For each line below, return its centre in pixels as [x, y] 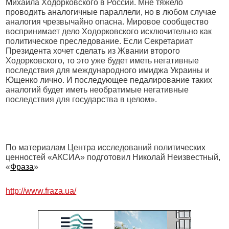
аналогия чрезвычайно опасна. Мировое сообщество [107, 22]
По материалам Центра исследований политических [106, 147]
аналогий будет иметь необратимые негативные [97, 90]
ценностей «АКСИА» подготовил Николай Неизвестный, [113, 157]
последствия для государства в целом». [82, 99]
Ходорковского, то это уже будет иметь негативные [102, 61]
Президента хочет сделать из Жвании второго [93, 51]
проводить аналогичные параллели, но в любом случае [111, 12]
